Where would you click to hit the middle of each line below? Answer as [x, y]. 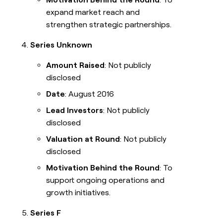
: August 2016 [90, 94]
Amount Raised [76, 65]
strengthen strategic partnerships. [109, 25]
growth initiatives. [79, 193]
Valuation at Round [83, 139]
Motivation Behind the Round [103, 168]
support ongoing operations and [106, 180]
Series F [46, 213]
